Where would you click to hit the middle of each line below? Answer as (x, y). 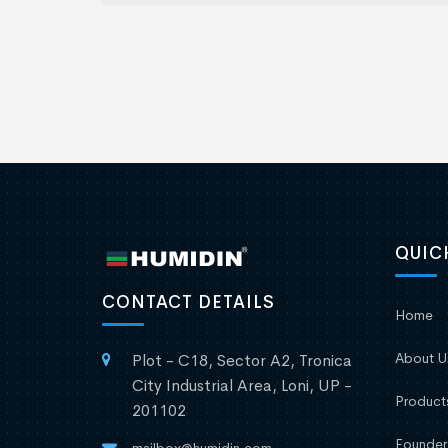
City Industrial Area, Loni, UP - (242, 385)
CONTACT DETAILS (188, 302)
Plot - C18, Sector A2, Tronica (242, 360)
